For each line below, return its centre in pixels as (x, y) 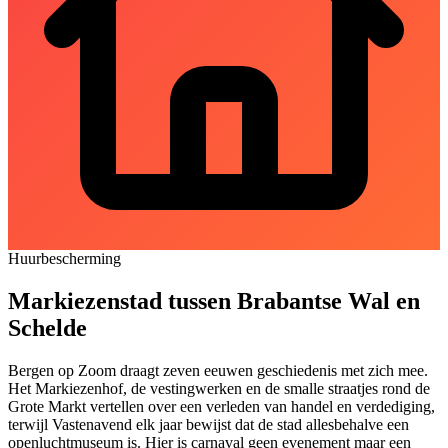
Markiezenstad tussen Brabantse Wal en (214, 300)
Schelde (47, 327)
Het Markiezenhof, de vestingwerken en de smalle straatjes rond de (219, 388)
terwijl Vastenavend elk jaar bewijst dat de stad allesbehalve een (208, 424)
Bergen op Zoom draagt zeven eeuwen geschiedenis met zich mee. (218, 370)
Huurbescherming (64, 258)
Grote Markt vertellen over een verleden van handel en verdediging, (221, 406)
